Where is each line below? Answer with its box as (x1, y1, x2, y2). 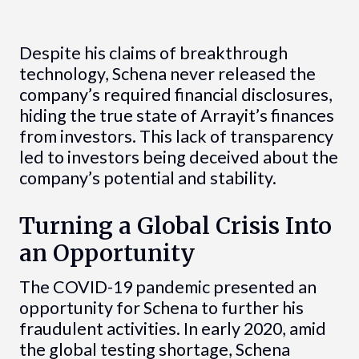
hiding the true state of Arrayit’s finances (18, 105, 334, 127)
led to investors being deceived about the (18, 147, 338, 168)
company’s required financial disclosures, (18, 84, 333, 106)
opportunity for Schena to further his (18, 296, 304, 318)
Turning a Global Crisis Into (18, 212, 332, 241)
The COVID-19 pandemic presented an (18, 276, 317, 297)
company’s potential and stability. (18, 167, 276, 189)
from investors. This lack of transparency (18, 126, 333, 147)
